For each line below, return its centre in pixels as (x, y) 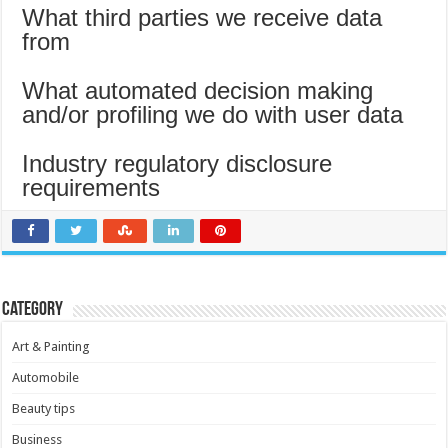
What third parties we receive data (202, 18)
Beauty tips (44, 409)
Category (33, 310)
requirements (91, 188)
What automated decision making (198, 91)
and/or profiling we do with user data (213, 115)
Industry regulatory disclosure (177, 164)
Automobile (46, 378)
